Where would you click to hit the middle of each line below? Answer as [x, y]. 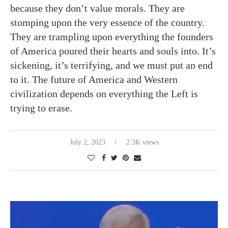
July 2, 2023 [87, 142]
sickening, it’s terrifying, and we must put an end [111, 65]
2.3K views [142, 142]
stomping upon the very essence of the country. [107, 22]
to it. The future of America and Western [94, 79]
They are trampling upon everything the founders [112, 36]
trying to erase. [41, 108]
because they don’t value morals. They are [97, 8]
